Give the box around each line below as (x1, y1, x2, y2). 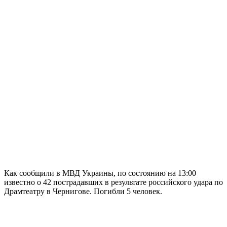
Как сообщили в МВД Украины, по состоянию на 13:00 (4, 168, 196, 177)
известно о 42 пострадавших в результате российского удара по (4, 177, 223, 186)
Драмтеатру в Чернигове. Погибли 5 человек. (4, 186, 162, 196)
